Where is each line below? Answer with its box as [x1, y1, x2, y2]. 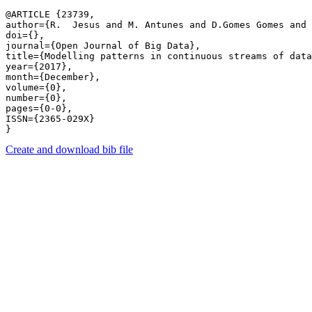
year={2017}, [6, 61, 72, 72]
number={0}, [6, 93, 67, 103]
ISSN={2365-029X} [6, 114, 95, 124]
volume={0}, [6, 82, 67, 93]
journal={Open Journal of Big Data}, [6, 40, 201, 51]
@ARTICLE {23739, [6, 9, 95, 19]
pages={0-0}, [6, 103, 72, 114]
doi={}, [6, 30, 45, 40]
